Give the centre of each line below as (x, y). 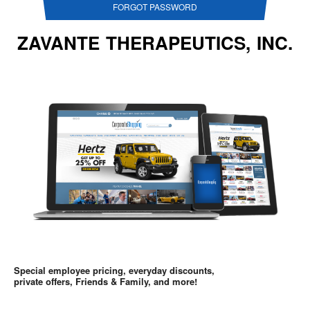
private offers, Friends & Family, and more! (106, 281)
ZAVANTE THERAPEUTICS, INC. (155, 43)
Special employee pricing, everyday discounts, (114, 270)
